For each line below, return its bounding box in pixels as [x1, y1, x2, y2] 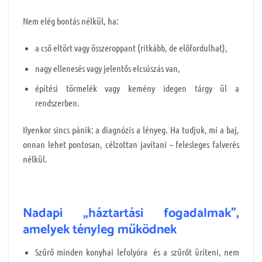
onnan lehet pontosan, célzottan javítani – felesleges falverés [23, 138, 239, 150]
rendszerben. [35, 97, 80, 109]
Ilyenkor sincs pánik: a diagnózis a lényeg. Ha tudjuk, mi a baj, [23, 123, 239, 135]
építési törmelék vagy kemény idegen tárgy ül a [35, 82, 239, 94]
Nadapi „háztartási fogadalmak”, [23, 202, 239, 224]
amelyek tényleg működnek [23, 219, 177, 240]
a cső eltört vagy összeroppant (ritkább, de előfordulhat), [35, 42, 227, 53]
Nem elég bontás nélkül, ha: [23, 15, 119, 27]
